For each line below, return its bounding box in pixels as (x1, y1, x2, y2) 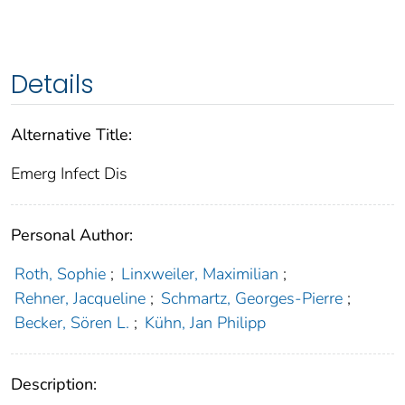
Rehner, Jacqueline (14, 287, 146, 310)
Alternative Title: (11, 124, 132, 146)
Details (11, 67, 94, 103)
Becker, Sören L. (14, 312, 129, 334)
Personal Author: (11, 224, 133, 247)
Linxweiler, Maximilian (121, 263, 279, 286)
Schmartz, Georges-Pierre (161, 287, 344, 310)
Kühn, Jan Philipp (145, 312, 267, 334)
